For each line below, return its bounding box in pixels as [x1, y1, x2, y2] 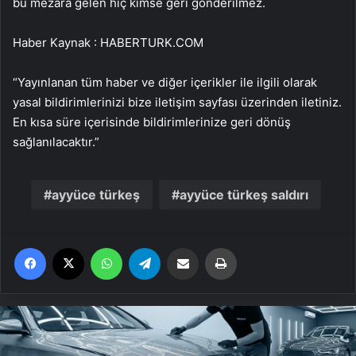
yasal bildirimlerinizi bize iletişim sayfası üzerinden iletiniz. [13, 95, 342, 110]
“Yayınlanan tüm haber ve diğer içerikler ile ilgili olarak [13, 75, 317, 91]
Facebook [45, 241, 94, 254]
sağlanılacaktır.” [13, 134, 99, 150]
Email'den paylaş [198, 241, 229, 254]
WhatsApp [122, 241, 172, 254]
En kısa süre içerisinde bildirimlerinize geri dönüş [13, 114, 291, 130]
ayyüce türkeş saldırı [180, 187, 308, 203]
